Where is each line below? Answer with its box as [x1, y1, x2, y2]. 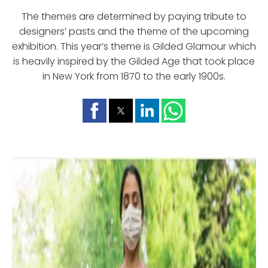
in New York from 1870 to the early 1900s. [42, 69, 226, 83]
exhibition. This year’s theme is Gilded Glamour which [12, 39, 256, 53]
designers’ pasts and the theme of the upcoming [19, 24, 249, 38]
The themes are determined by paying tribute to [22, 9, 246, 23]
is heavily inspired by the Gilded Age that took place [13, 54, 255, 68]
